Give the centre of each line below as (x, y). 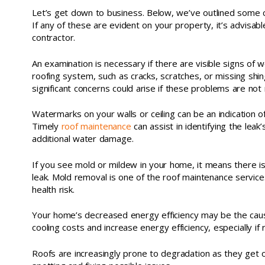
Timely (47, 126)
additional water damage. (83, 138)
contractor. (54, 37)
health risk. (53, 189)
